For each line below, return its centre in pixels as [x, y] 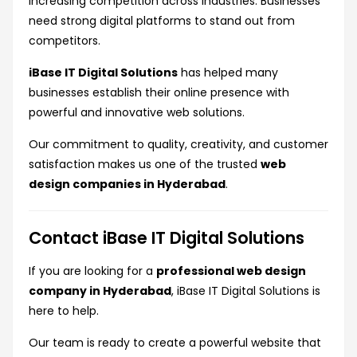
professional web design [231, 271]
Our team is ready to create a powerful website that [175, 343]
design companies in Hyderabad [127, 184]
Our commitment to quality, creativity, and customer [178, 145]
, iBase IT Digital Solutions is [246, 291]
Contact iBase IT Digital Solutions [167, 238]
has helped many [228, 73]
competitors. [65, 41]
